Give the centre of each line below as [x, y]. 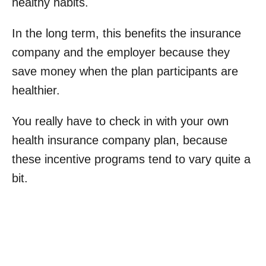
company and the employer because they [121, 52]
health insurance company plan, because [120, 140]
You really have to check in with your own [120, 121]
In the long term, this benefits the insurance [126, 33]
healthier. [36, 90]
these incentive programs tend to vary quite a [131, 159]
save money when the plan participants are [125, 71]
